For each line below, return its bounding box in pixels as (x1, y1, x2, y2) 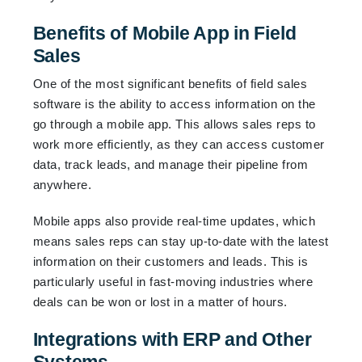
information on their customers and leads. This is (32, 254, 309, 268)
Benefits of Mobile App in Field (32, 22, 297, 44)
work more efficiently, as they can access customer (32, 137, 325, 151)
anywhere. (32, 177, 92, 192)
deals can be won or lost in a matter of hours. (32, 294, 288, 309)
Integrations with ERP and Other (32, 328, 312, 350)
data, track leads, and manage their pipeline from (32, 157, 309, 171)
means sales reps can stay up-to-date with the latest (32, 234, 329, 248)
